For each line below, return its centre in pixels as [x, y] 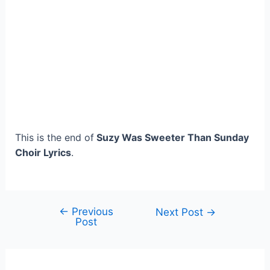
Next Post [181, 212]
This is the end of [54, 138]
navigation [60, 226]
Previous [91, 211]
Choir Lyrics [43, 153]
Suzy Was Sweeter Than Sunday [171, 138]
